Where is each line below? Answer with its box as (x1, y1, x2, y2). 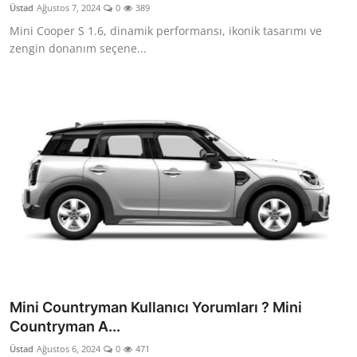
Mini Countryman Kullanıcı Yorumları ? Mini (10, 299, 302, 316)
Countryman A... (10, 318, 120, 335)
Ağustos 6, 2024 (37, 343, 100, 355)
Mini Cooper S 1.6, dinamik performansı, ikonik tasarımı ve (10, 22, 322, 38)
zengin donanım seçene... (10, 40, 147, 56)
